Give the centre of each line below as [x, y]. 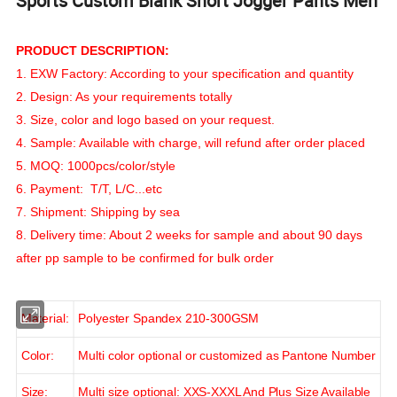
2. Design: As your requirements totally [125, 96]
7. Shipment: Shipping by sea [98, 211]
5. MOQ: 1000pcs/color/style [96, 165]
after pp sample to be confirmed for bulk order [145, 257]
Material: [45, 319]
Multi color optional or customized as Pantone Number [227, 355]
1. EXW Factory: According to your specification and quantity [185, 73]
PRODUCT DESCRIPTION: [93, 50]
